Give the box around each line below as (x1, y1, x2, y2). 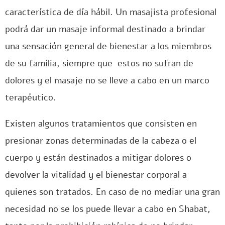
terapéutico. (5, 91, 56, 103)
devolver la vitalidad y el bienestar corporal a (5, 169, 187, 181)
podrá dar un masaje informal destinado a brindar (5, 23, 205, 35)
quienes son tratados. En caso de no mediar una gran (5, 186, 220, 198)
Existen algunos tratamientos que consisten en (5, 118, 197, 130)
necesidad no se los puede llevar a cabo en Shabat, (5, 203, 210, 215)
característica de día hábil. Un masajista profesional (5, 6, 216, 18)
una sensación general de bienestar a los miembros (5, 40, 211, 52)
